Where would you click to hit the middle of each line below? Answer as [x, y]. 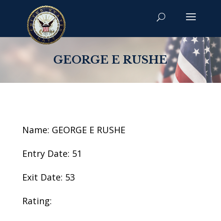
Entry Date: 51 [52, 153]
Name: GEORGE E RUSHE [74, 130]
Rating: [37, 201]
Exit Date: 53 [48, 177]
